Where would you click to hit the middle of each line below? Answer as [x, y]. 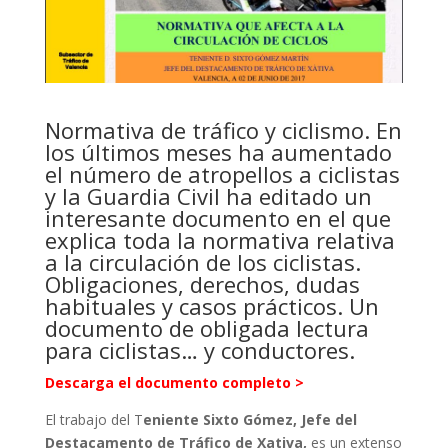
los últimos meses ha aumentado [218, 152]
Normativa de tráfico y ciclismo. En [223, 130]
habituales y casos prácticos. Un [211, 306]
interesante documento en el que [217, 218]
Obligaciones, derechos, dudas [202, 284]
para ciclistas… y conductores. [199, 350]
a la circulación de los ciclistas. [202, 262]
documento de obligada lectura [206, 328]
